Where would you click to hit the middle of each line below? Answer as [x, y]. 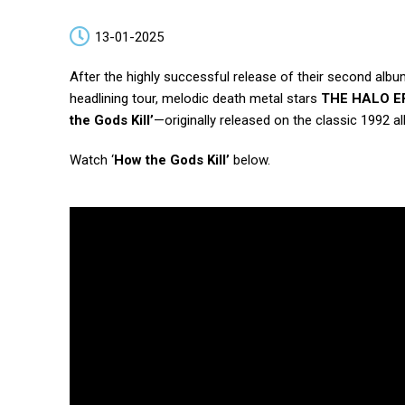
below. [252, 160]
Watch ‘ [92, 160]
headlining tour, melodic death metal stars [195, 99]
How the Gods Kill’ [172, 160]
